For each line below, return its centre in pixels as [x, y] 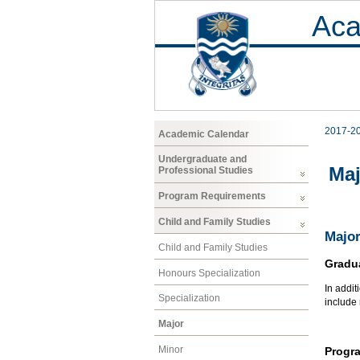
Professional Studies [206, 171]
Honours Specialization [209, 273]
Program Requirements [212, 196]
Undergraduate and [202, 160]
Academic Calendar [204, 134]
